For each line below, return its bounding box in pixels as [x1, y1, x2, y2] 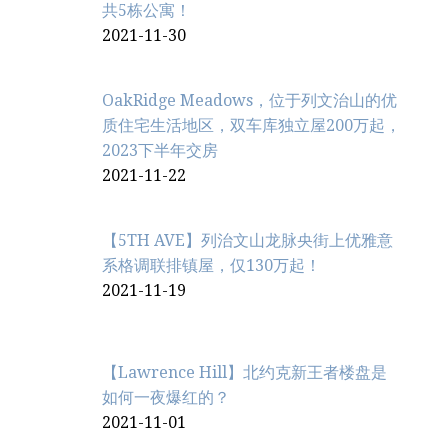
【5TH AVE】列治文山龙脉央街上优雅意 [102, 231, 393, 251]
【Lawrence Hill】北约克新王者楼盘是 [102, 363, 387, 383]
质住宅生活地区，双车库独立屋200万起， [102, 116, 401, 136]
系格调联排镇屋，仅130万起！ [102, 256, 321, 276]
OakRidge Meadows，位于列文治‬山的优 [102, 91, 397, 111]
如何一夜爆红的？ [102, 388, 230, 408]
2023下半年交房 [102, 141, 218, 161]
